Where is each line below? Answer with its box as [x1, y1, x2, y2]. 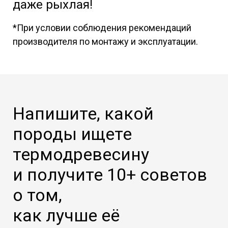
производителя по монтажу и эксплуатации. [13, 36, 198, 47]
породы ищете [13, 123, 132, 144]
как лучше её [13, 205, 120, 225]
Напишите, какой [13, 103, 154, 124]
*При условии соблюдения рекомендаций [13, 22, 191, 33]
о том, [13, 184, 66, 205]
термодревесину [13, 144, 153, 164]
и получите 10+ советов [13, 164, 207, 185]
